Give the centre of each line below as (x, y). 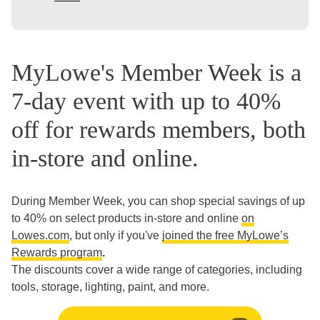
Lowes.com (40, 236)
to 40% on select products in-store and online (126, 219)
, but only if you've (116, 236)
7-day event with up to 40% (146, 101)
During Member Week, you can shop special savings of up (158, 201)
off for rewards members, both (159, 130)
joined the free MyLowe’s (225, 236)
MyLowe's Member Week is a (156, 73)
